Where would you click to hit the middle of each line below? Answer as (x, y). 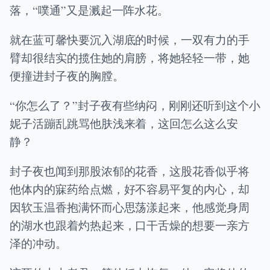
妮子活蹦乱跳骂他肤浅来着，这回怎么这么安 (124, 124)
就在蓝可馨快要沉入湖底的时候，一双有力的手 (130, 39)
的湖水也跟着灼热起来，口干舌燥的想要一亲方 (130, 225)
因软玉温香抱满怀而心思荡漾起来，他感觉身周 (130, 207)
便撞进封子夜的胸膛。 (67, 75)
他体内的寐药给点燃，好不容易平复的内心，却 (130, 189)
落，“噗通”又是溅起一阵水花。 (89, 10)
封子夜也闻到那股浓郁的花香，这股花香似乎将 (130, 171)
